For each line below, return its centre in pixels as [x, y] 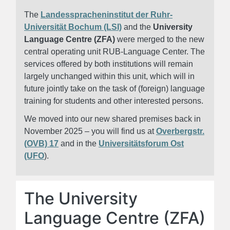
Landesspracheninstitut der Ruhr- [107, 14]
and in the [79, 143]
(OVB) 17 [41, 143]
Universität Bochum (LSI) [73, 27]
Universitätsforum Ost [141, 143]
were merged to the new [160, 39]
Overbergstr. [180, 131]
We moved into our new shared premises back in [112, 119]
